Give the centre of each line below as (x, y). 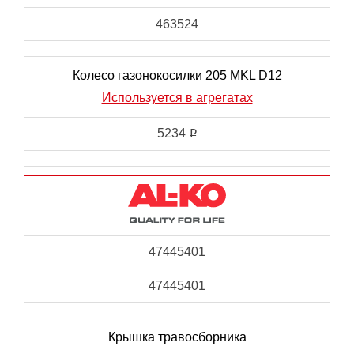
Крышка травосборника (177, 337)
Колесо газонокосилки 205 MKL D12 (177, 76)
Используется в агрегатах (177, 98)
